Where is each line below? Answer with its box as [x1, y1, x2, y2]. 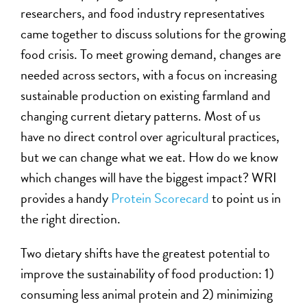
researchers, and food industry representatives [21, 2, 265, 23]
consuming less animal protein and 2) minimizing [21, 283, 273, 304]
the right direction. [21, 208, 121, 229]
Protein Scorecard [111, 187, 210, 208]
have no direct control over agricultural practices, [21, 125, 280, 147]
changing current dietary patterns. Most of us [21, 105, 261, 126]
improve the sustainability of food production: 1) [21, 262, 275, 284]
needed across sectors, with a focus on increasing [21, 64, 278, 85]
